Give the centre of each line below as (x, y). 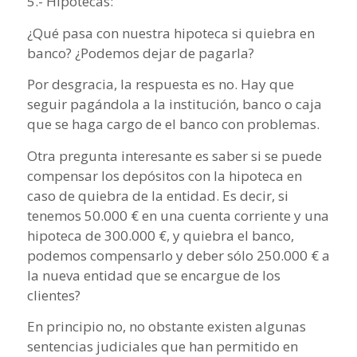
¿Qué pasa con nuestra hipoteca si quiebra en (171, 33)
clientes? (53, 295)
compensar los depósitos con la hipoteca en (164, 175)
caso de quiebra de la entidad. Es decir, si (157, 195)
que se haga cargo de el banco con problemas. (173, 124)
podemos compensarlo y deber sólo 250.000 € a (178, 255)
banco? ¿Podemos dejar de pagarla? (140, 53)
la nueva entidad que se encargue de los (153, 275)
